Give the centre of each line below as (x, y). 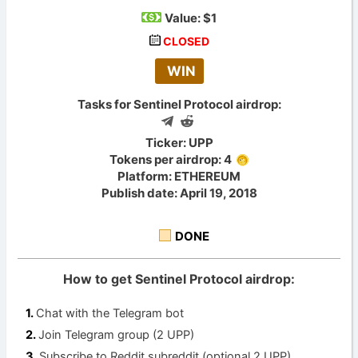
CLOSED (186, 41)
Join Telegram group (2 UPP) (117, 335)
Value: (184, 18)
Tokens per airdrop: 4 (172, 159)
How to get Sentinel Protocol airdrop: (179, 279)
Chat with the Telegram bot (110, 314)
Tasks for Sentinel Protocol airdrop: (179, 104)
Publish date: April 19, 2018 (179, 193)
